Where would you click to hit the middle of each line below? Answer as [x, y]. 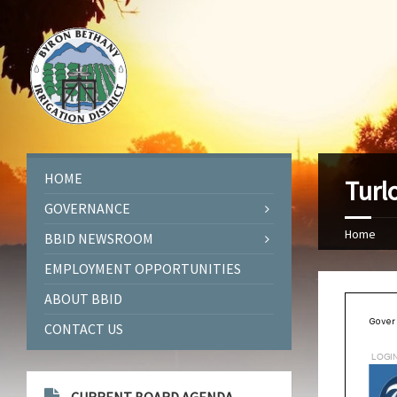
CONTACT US [84, 329]
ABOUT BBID [83, 299]
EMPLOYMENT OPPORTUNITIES [143, 269]
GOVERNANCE [87, 209]
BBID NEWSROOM [99, 239]
